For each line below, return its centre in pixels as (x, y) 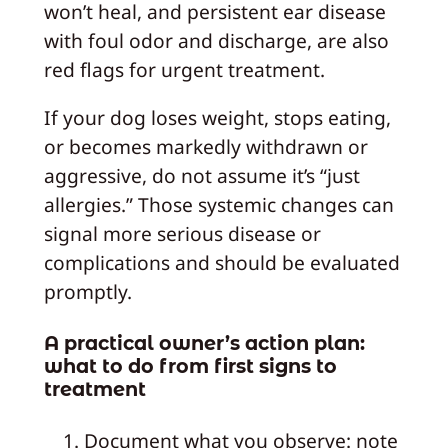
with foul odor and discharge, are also (216, 41)
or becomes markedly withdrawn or (205, 147)
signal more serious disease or (182, 234)
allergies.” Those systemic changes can (218, 205)
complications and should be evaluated (221, 263)
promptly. (87, 292)
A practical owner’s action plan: (204, 342)
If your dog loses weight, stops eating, (217, 118)
